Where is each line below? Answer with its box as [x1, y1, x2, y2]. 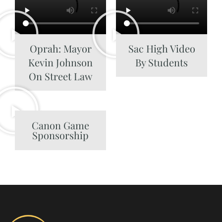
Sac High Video [128, 42, 195, 55]
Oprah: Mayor [29, 42, 92, 55]
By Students [135, 55, 188, 69]
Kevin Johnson [28, 55, 93, 69]
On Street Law [29, 69, 92, 83]
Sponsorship [32, 128, 89, 142]
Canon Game [32, 118, 89, 132]
